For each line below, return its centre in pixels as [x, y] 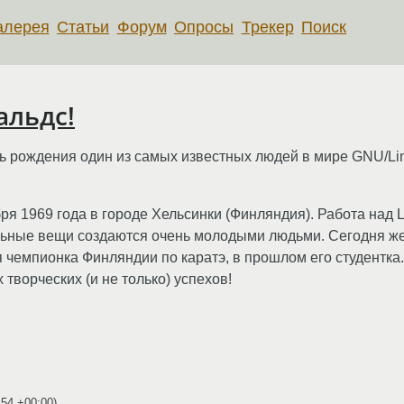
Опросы [204, 27]
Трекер [267, 27]
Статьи [83, 27]
